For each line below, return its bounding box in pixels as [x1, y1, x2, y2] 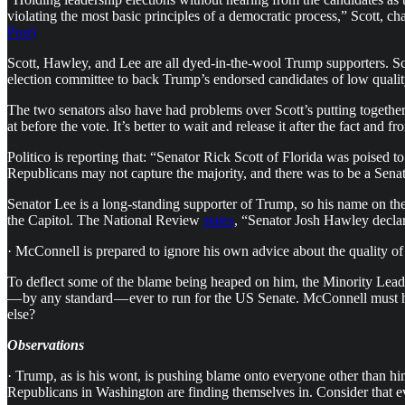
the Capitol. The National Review [7, 212, 203, 228]
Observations [7, 336, 84, 353]
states [203, 212, 234, 228]
